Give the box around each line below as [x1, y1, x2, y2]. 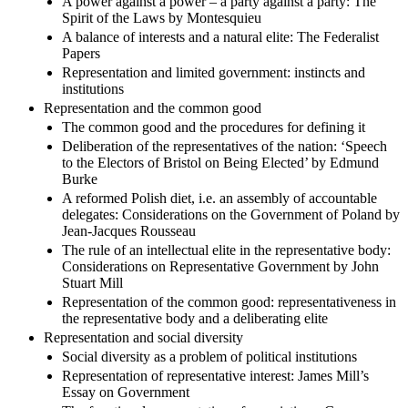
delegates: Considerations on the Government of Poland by [62, 206, 400, 222]
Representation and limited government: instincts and [62, 64, 365, 80]
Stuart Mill [62, 274, 123, 291]
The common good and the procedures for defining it [62, 118, 365, 135]
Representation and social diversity [44, 329, 243, 345]
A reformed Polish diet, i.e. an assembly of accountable [62, 189, 377, 206]
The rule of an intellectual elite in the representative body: [62, 241, 391, 258]
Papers [62, 45, 100, 61]
